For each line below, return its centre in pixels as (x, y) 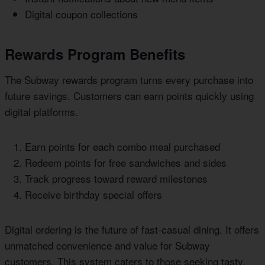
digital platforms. (41, 111)
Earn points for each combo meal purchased (122, 146)
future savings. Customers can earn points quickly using (129, 95)
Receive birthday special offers (93, 194)
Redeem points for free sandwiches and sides (126, 162)
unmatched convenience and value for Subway (107, 245)
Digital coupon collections (81, 14)
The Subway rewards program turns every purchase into (129, 79)
